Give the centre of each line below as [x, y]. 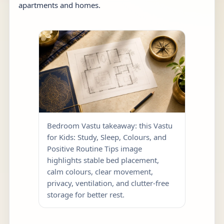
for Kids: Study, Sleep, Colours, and [107, 137]
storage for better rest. [86, 195]
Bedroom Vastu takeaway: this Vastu [110, 126]
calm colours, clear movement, [100, 172]
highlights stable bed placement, [103, 160]
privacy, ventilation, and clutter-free [108, 183]
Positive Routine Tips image [94, 149]
